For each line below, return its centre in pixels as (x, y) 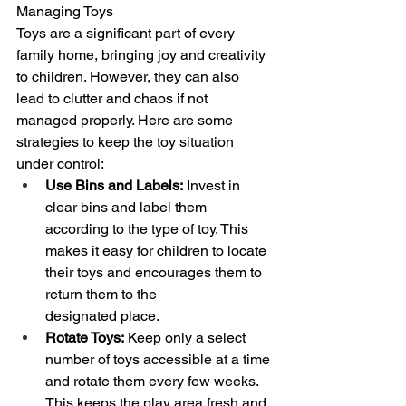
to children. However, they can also (130, 77)
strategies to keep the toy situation (127, 142)
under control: (60, 164)
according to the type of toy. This (149, 229)
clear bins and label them (128, 208)
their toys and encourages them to (155, 273)
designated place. (102, 316)
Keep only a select (187, 338)
